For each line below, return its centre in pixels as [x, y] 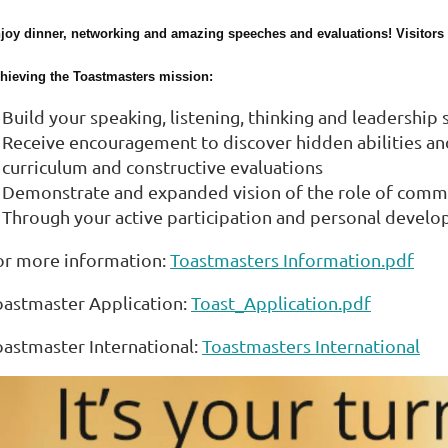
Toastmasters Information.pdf [292, 259]
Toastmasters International [311, 345]
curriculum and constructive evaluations [162, 166]
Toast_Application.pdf [281, 302]
